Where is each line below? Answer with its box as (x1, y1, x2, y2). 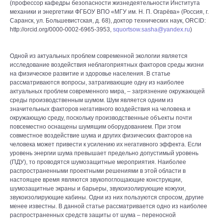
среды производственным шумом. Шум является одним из (10, 97, 173, 104)
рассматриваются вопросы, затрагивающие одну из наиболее (10, 79, 184, 86)
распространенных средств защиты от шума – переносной (10, 212, 176, 219)
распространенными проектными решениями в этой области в (10, 167, 186, 174)
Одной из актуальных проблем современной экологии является (10, 53, 188, 59)
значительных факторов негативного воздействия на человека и (10, 106, 191, 112)
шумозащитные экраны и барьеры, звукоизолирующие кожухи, (10, 185, 186, 192)
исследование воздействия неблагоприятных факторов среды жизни (10, 61, 204, 68)
